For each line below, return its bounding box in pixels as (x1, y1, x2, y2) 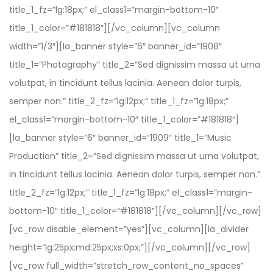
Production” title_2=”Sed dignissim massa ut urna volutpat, (9, 150, 259, 162)
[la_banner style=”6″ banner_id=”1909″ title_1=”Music (9, 132, 232, 144)
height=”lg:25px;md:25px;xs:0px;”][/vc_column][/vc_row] (9, 241, 250, 253)
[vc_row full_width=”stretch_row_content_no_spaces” (9, 260, 244, 272)
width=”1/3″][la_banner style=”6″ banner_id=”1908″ (9, 40, 222, 52)
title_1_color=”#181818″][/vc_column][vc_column (9, 22, 220, 34)
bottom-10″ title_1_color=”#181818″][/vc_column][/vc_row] (9, 205, 261, 217)
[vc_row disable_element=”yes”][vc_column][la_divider (9, 223, 249, 235)
